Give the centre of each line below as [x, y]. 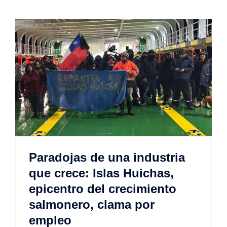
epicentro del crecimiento [103, 189]
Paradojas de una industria [107, 158]
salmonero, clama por [92, 205]
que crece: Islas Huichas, [101, 173]
